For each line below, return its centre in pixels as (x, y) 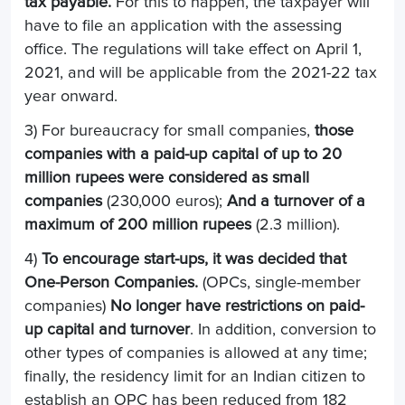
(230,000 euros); (167, 201)
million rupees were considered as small (167, 178)
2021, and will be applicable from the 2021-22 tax (201, 73)
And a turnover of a (296, 201)
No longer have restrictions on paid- (237, 306)
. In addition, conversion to (283, 330)
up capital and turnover (107, 330)
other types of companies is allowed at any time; (196, 353)
